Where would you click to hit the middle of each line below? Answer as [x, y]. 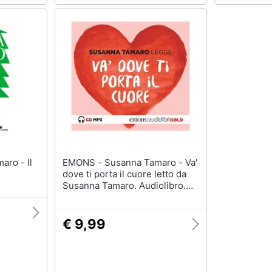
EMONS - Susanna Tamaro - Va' [83, 163]
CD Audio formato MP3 [112, 197]
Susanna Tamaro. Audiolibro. [124, 186]
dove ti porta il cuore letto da [124, 174]
